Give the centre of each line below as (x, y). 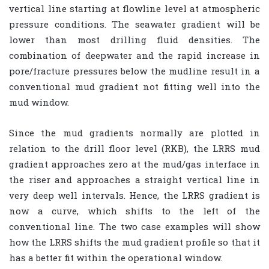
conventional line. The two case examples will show (134, 226)
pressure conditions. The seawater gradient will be (134, 24)
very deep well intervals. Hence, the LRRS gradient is (134, 195)
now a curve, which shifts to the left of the (134, 210)
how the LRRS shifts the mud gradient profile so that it (134, 242)
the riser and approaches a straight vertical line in (134, 179)
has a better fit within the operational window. (116, 257)
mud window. (39, 102)
